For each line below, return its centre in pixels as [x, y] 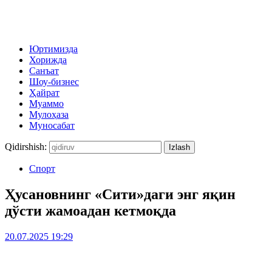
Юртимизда [53, 49]
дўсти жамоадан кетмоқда [90, 210]
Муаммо [46, 104]
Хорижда [48, 60]
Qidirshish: [26, 147]
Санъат [44, 71]
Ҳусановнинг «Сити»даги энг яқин [120, 194]
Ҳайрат [44, 93]
